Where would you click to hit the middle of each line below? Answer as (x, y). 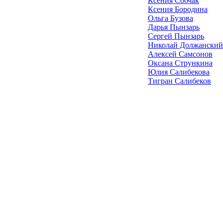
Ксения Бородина (178, 9)
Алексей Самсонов (180, 54)
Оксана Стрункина (180, 63)
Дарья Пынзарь (174, 27)
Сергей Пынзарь (176, 36)
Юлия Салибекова (179, 72)
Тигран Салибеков (179, 81)
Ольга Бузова (170, 18)
